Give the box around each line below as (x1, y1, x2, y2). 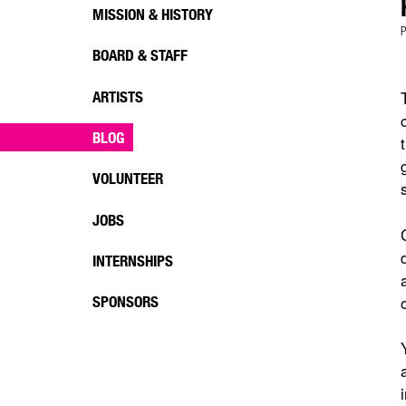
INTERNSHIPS (92, 251, 173, 271)
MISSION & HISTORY (92, 4, 213, 24)
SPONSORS (92, 292, 159, 312)
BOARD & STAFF (92, 45, 188, 65)
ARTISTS (92, 86, 143, 106)
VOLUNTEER (92, 169, 163, 188)
